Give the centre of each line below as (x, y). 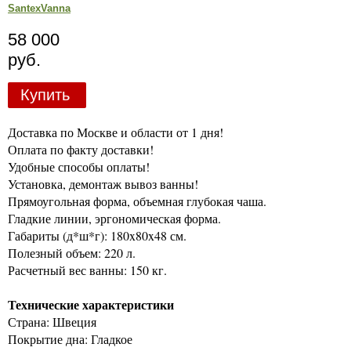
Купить (45, 95)
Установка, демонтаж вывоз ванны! (103, 183)
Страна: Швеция (52, 321)
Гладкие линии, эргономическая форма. (114, 218)
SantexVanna (39, 8)
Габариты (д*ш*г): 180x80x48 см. (97, 235)
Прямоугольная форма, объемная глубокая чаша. (137, 201)
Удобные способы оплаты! (79, 166)
